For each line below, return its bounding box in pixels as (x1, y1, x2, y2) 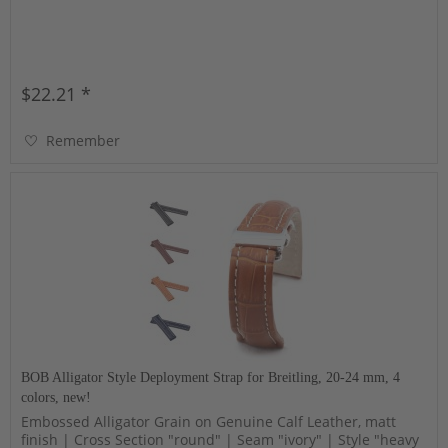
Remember (46, 130, 121, 150)
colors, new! (21, 390, 92, 406)
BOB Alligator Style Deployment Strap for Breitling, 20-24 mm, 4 (21, 370, 401, 386)
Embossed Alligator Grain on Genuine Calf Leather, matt (21, 412, 397, 432)
